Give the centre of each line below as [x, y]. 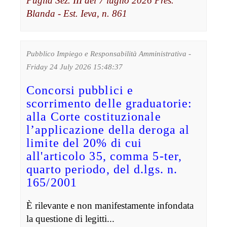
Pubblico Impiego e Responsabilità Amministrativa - [109, 53]
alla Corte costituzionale [94, 116]
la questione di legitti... [71, 218]
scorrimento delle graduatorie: [109, 103]
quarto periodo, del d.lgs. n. [102, 169]
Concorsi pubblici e [80, 90]
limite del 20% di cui [84, 143]
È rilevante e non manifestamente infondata [110, 205]
